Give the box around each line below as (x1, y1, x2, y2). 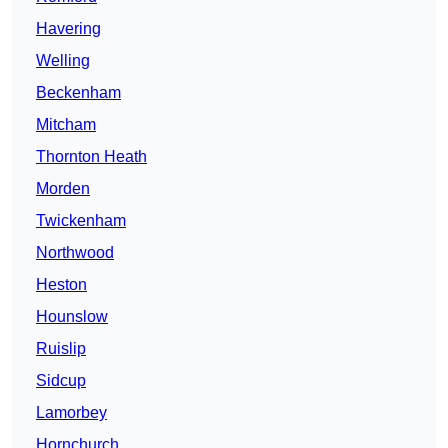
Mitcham (36, 116, 96, 134)
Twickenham (36, 212, 126, 230)
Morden (36, 180, 90, 198)
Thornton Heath (36, 148, 147, 166)
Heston (36, 276, 87, 294)
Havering (36, 20, 101, 38)
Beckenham (36, 84, 121, 102)
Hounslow (36, 308, 108, 326)
